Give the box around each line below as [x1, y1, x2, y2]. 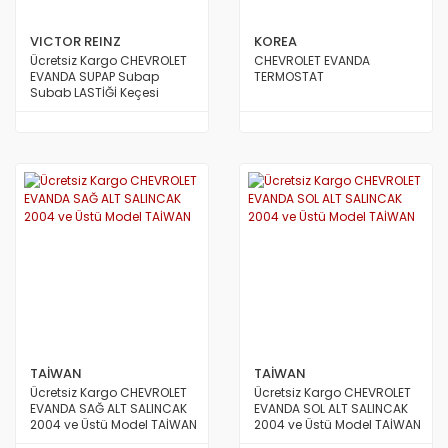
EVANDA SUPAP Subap [30, 68, 159, 85]
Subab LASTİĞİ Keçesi [30, 84, 159, 101]
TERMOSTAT [254, 68, 324, 85]
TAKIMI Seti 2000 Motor [30, 100, 164, 117]
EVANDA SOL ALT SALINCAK [254, 400, 408, 417]
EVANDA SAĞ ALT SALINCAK [30, 400, 187, 417]
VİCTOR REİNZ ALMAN [30, 116, 152, 133]
